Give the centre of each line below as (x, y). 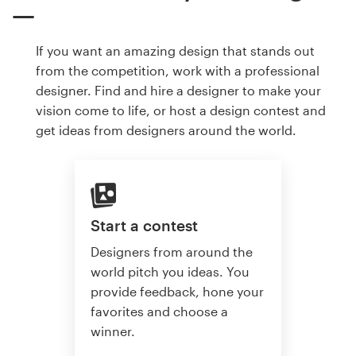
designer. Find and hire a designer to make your (178, 90)
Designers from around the (172, 252)
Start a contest (144, 226)
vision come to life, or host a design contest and (181, 110)
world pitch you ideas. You (170, 272)
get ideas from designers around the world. (166, 130)
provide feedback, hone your (177, 292)
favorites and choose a (159, 311)
